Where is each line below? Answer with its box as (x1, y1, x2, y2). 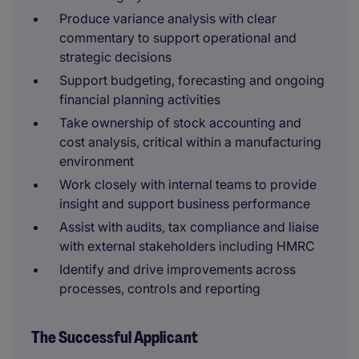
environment (59, 153, 134, 169)
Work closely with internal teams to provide (59, 176, 317, 192)
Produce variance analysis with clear (59, 10, 276, 26)
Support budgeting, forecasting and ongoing (59, 72, 325, 88)
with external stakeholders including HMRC (59, 238, 315, 254)
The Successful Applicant (31, 327, 198, 348)
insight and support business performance (59, 196, 310, 212)
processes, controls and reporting (59, 280, 260, 296)
